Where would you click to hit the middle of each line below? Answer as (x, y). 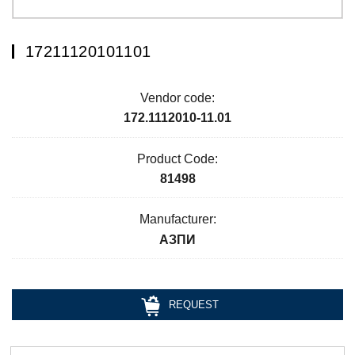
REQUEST (194, 305)
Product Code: (177, 158)
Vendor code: (177, 98)
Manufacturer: (177, 219)
